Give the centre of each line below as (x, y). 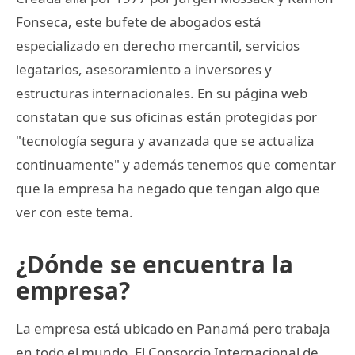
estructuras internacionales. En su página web (162, 93)
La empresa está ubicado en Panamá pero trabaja (173, 328)
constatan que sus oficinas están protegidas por (166, 116)
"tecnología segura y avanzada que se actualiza (165, 140)
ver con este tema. (74, 212)
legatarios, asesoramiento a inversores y (144, 69)
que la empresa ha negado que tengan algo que (168, 188)
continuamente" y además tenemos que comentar (176, 164)
